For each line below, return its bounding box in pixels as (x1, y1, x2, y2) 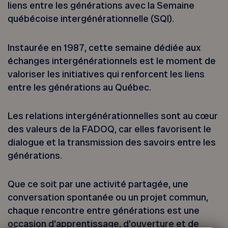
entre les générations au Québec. (8, 80, 152, 94)
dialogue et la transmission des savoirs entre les (8, 135, 216, 149)
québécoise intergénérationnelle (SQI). (8, 12, 175, 25)
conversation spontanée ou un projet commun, (8, 191, 209, 204)
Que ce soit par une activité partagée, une (8, 178, 189, 191)
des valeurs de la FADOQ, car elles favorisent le (8, 122, 212, 135)
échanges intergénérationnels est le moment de (8, 54, 216, 67)
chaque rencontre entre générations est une (8, 204, 200, 217)
